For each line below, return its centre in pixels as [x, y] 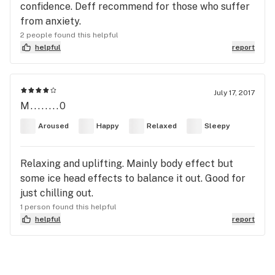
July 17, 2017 [234, 92]
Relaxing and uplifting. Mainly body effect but [127, 163]
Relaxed [162, 126]
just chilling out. [57, 193]
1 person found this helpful [68, 207]
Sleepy [217, 126]
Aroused [53, 126]
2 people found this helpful [69, 35]
